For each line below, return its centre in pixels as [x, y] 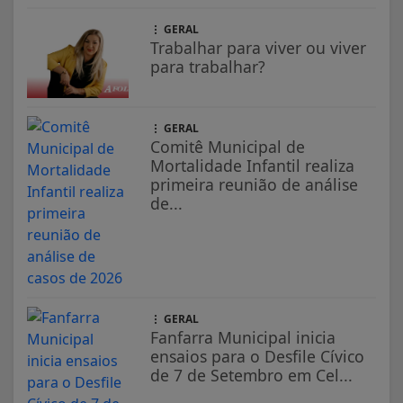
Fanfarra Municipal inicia [243, 338]
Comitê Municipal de [228, 147]
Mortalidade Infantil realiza [253, 166]
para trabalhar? [208, 67]
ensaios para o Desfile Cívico [258, 357]
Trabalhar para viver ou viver [259, 48]
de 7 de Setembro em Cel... [252, 376]
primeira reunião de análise [255, 185]
